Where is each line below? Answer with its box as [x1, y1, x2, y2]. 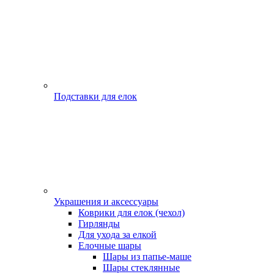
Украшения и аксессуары [54, 196, 158, 207]
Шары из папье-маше [103, 251, 191, 262]
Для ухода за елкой [78, 229, 157, 240]
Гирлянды [78, 218, 120, 229]
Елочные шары [78, 240, 141, 251]
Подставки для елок [54, 91, 137, 102]
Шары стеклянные [103, 262, 180, 273]
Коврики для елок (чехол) [78, 207, 185, 218]
